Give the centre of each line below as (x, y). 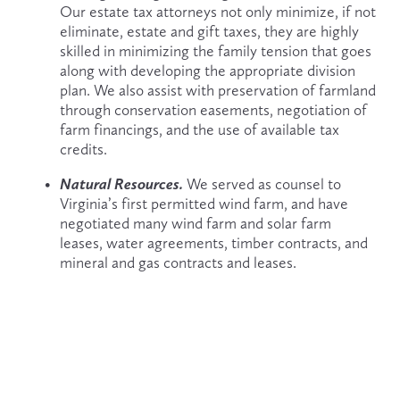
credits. (83, 149)
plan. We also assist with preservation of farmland (217, 90)
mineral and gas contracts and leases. (178, 263)
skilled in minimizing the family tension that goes (215, 50)
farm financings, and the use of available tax (199, 129)
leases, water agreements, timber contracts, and (213, 243)
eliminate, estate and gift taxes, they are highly (209, 31)
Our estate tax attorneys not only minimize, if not (217, 11)
